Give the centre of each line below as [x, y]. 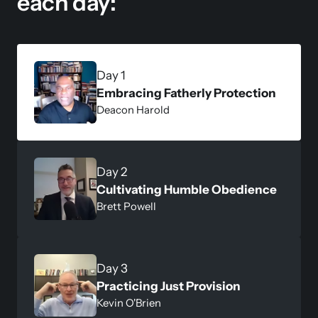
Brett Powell [126, 206]
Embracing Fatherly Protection [186, 93]
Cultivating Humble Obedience [187, 189]
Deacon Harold [134, 110]
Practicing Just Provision [169, 286]
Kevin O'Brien [129, 303]
